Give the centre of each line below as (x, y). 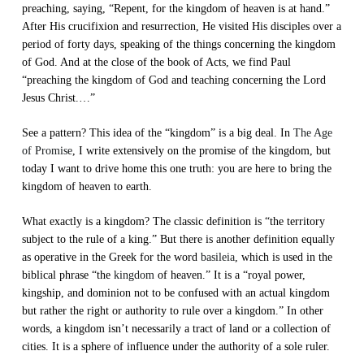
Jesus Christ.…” (58, 97)
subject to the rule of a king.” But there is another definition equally (178, 239)
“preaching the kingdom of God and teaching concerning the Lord (173, 80)
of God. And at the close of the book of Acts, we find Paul (156, 62)
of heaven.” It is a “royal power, (230, 275)
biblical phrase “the (67, 275)
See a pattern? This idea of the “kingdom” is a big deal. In (157, 132)
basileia (217, 257)
